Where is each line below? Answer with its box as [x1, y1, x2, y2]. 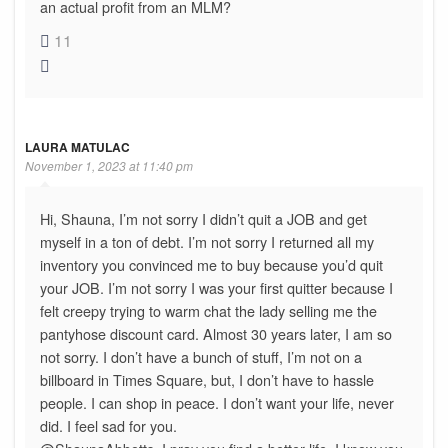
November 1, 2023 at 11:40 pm [25, 156, 193, 174]
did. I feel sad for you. [40, 414, 177, 436]
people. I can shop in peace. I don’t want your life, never [40, 391, 394, 413]
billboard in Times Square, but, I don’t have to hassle [40, 368, 374, 390]
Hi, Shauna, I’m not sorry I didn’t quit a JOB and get [40, 207, 367, 229]
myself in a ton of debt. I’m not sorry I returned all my [40, 230, 374, 252]
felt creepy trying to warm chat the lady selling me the [40, 299, 377, 321]
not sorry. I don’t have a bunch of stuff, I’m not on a [40, 345, 362, 367]
